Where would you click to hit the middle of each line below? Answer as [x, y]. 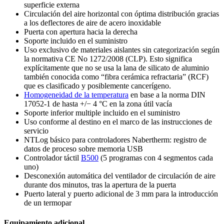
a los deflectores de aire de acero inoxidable [92, 23]
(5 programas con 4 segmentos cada [156, 158]
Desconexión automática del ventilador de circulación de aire [120, 176]
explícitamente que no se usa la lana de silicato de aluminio [116, 68]
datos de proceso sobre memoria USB [83, 149]
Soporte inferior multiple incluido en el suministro [102, 113]
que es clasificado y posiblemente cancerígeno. [97, 86]
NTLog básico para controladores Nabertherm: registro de [115, 140]
